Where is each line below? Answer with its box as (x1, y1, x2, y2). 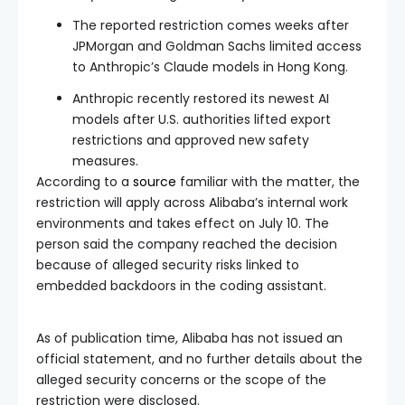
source (133, 172, 176, 191)
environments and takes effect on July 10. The (36, 213, 329, 232)
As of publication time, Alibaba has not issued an (36, 328, 343, 347)
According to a (36, 172, 133, 191)
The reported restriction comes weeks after (72, 15, 349, 34)
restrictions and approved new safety (72, 130, 309, 149)
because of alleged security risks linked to (36, 255, 299, 274)
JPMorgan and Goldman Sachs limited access (72, 36, 362, 55)
